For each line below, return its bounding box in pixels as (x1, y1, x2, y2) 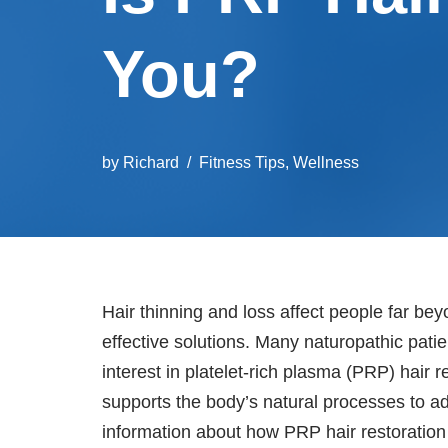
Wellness (293, 152, 359, 171)
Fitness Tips (199, 152, 285, 171)
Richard (123, 152, 179, 171)
